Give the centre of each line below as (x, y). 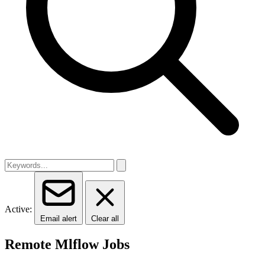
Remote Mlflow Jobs (67, 244)
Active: (18, 209)
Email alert (59, 219)
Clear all (105, 219)
